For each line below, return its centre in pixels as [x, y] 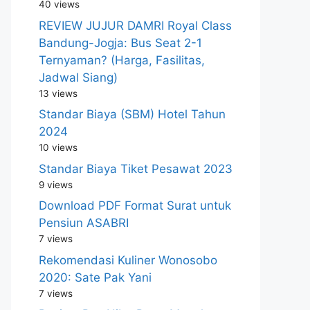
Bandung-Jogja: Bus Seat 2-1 [120, 43]
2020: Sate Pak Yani [95, 277]
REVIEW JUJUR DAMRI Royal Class [135, 25]
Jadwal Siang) [78, 77]
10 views [58, 147]
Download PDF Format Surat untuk [135, 206]
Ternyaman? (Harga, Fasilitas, [122, 60]
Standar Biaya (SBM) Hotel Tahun [132, 114]
